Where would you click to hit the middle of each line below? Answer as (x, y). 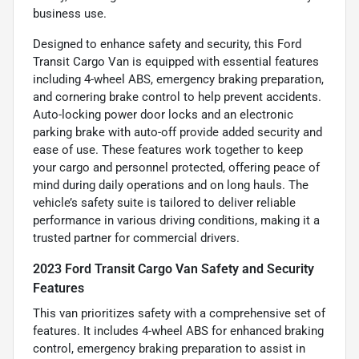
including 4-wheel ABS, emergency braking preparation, (178, 80)
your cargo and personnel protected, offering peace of (176, 168)
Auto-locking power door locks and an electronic (163, 115)
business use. (70, 14)
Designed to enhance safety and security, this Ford (167, 44)
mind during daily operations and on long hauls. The (171, 186)
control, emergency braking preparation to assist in (169, 349)
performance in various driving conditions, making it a (176, 221)
